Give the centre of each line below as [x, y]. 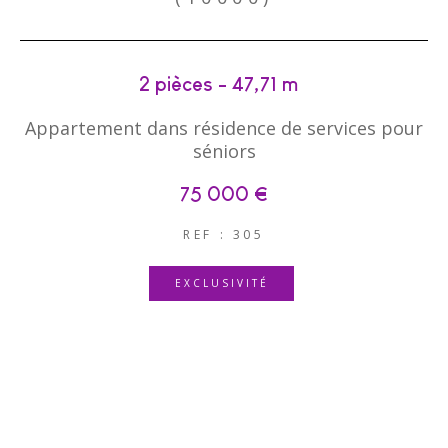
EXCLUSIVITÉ [221, 282]
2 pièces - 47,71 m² [224, 83]
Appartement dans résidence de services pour [224, 127]
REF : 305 [224, 234]
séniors [224, 150]
